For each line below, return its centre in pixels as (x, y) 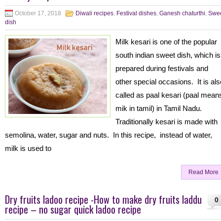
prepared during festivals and (162, 68)
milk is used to (28, 148)
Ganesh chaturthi (182, 13)
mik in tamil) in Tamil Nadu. (160, 108)
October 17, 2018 (38, 13)
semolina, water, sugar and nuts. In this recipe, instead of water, (109, 135)
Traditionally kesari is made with (166, 122)
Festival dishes (136, 13)
